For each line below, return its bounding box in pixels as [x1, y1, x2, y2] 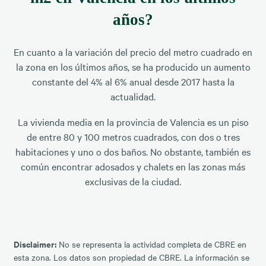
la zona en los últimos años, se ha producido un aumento [15, 59, 251, 73]
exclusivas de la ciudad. [85, 174, 181, 188]
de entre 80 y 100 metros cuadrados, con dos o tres [26, 129, 240, 143]
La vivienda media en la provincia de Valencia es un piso [17, 115, 249, 128]
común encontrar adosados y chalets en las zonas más [21, 159, 245, 173]
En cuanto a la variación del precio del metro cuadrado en [14, 45, 252, 58]
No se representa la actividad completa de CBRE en [56, 237, 246, 250]
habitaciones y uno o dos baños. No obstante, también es [15, 144, 251, 158]
